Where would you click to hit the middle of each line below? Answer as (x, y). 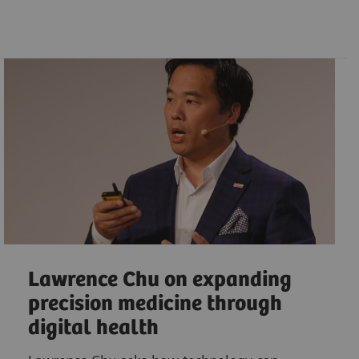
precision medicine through (155, 305)
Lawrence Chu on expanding (159, 280)
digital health (93, 329)
